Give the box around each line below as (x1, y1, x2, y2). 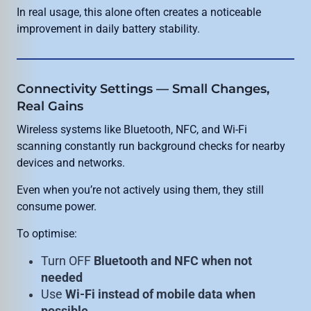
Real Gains (17, 99, 83, 115)
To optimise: (17, 227, 77, 241)
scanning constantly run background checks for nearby (17, 140, 285, 153)
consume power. (17, 200, 96, 214)
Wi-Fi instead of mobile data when (65, 287, 256, 302)
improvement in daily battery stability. (17, 22, 200, 36)
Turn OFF (41, 254, 94, 269)
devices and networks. (17, 156, 125, 170)
